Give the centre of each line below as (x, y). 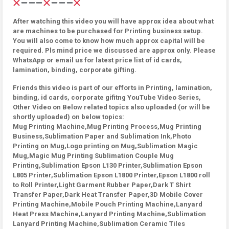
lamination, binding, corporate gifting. (75, 70)
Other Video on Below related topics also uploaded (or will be (111, 107)
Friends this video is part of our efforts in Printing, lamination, (112, 88)
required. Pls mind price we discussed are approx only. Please (114, 50)
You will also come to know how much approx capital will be (109, 41)
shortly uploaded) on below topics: (68, 117)
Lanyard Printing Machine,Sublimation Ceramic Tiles (99, 224)
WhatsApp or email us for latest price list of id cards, (97, 60)
